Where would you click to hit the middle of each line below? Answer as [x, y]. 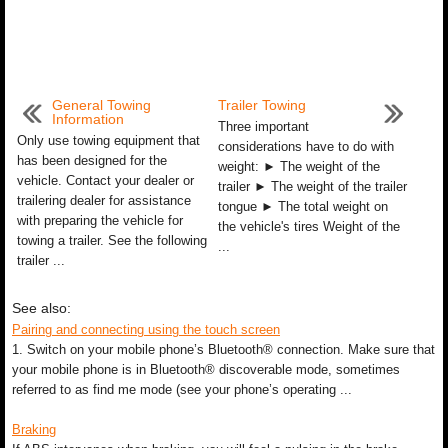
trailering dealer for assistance [104, 200]
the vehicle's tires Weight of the [308, 226]
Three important [263, 126]
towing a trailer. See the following [112, 240]
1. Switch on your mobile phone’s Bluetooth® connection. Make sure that [223, 349]
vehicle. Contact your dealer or [105, 180]
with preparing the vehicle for [100, 220]
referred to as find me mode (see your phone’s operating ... [182, 389]
